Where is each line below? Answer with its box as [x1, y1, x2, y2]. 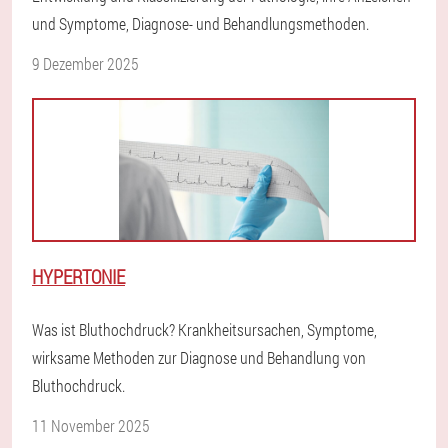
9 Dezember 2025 [32, 53, 139, 75]
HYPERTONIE [32, 264, 125, 290]
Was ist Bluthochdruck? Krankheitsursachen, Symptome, [32, 319, 377, 341]
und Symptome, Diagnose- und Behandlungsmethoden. [32, 13, 369, 35]
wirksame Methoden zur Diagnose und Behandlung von [32, 347, 366, 369]
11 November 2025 [32, 415, 150, 437]
